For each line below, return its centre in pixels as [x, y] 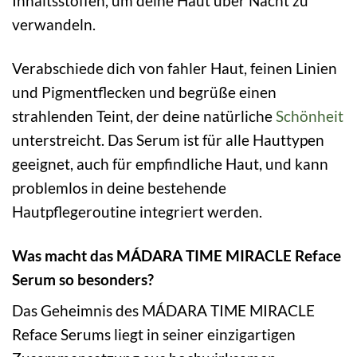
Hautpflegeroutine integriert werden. [137, 211]
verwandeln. [54, 24]
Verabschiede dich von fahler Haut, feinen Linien [175, 68]
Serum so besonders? [83, 279]
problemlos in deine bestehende [119, 187]
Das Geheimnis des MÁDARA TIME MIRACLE [163, 311]
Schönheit [310, 116]
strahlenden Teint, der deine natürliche [144, 116]
